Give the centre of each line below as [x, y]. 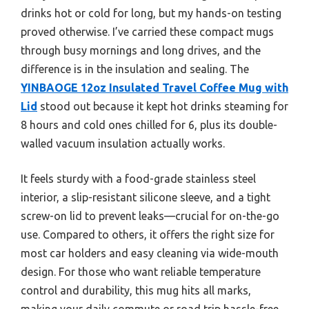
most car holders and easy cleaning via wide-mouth [150, 253]
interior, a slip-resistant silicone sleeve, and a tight [146, 197]
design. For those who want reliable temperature [141, 272]
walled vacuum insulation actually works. [123, 143]
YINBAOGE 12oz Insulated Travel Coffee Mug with [154, 88]
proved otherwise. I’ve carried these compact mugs [147, 32]
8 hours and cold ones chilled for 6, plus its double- [149, 125]
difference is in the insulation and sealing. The [135, 69]
